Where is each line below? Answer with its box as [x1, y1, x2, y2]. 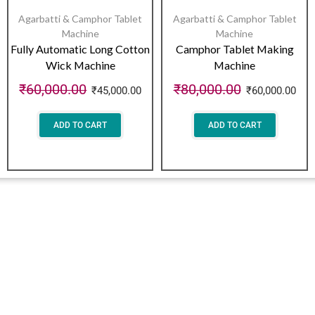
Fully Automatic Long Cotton [11, 41, 150, 56]
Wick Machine [45, 58, 115, 72]
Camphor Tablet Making [175, 41, 294, 56]
